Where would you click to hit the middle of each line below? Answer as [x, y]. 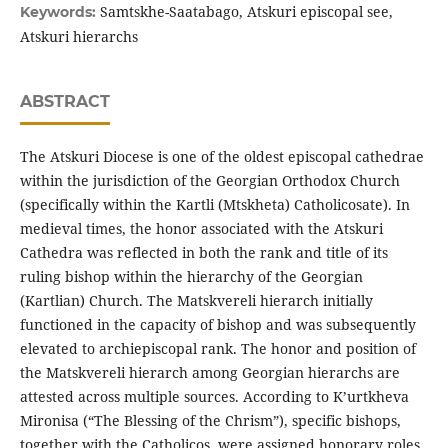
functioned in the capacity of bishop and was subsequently [217, 324]
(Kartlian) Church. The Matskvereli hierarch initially [196, 300]
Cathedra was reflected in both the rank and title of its [203, 252]
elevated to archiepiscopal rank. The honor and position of [217, 348]
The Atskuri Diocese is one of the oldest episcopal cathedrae [221, 156]
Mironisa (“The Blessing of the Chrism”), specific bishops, [210, 420]
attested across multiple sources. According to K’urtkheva [214, 396]
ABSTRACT [64, 101]
